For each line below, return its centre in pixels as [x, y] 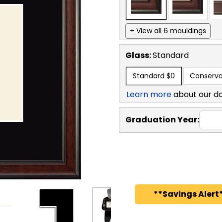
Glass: [139, 55]
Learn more [149, 94]
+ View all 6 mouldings [168, 30]
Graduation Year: [162, 119]
